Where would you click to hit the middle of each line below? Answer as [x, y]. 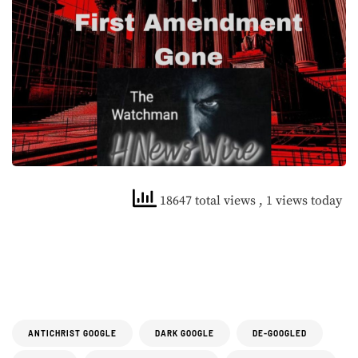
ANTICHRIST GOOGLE [72, 333]
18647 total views [208, 201]
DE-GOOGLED [280, 333]
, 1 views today [300, 201]
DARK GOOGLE [185, 333]
